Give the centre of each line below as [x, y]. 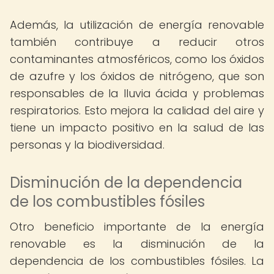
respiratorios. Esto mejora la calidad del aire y [137, 110]
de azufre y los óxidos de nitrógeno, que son [137, 76]
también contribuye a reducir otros [137, 42]
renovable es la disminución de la [137, 244]
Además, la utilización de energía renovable [137, 25]
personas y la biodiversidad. [87, 145]
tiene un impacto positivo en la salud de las [137, 128]
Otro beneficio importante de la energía [137, 227]
